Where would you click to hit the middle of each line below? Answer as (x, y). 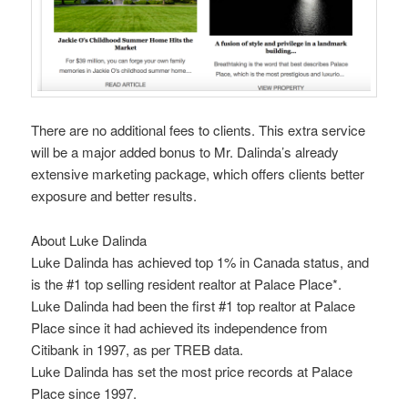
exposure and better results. (114, 196)
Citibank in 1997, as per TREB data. (138, 349)
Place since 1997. (84, 393)
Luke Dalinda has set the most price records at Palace (192, 371)
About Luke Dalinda (89, 240)
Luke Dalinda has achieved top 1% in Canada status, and (200, 261)
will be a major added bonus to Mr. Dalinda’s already (185, 152)
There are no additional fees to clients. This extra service (199, 130)
